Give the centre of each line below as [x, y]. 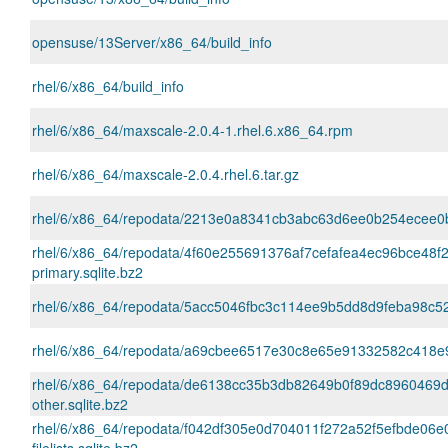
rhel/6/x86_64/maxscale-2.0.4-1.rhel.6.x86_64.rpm [192, 130]
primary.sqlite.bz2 [87, 272]
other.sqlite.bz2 [80, 404]
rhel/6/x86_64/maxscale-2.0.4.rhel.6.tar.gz [165, 174]
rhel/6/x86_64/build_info [108, 86]
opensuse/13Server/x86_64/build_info [152, 42]
